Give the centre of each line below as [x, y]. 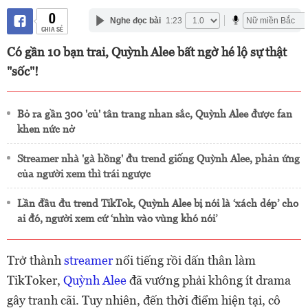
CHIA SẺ [52, 29]
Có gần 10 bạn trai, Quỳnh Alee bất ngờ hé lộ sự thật [147, 52]
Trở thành [35, 260]
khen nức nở [46, 129]
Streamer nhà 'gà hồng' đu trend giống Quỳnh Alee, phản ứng [158, 158]
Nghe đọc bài [135, 20]
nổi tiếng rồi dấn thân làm [184, 260]
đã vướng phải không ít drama [209, 280]
